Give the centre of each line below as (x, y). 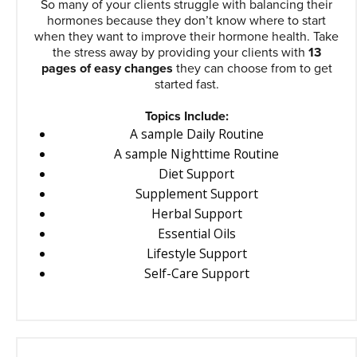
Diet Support (197, 174)
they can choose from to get (254, 69)
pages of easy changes (108, 69)
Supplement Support (196, 194)
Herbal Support (196, 214)
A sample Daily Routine (196, 134)
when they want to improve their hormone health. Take (186, 37)
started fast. (186, 84)
